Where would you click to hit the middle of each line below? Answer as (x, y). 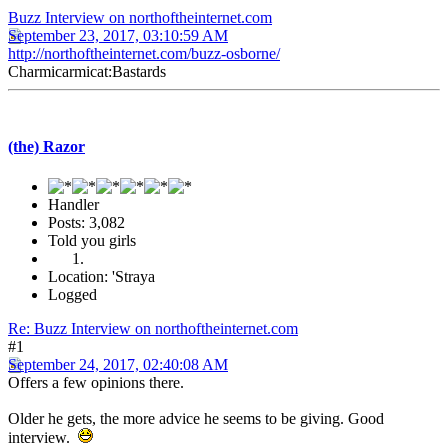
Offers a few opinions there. (96, 382)
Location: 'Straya (101, 276)
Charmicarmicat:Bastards (87, 72)
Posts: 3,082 (86, 222)
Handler (73, 204)
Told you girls (92, 240)
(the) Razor (46, 147)
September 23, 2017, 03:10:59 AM (118, 36)
